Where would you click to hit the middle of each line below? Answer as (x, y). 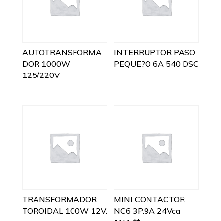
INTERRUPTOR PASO (155, 52)
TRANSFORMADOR (59, 199)
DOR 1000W (46, 63)
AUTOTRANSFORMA (62, 52)
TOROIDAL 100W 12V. (64, 210)
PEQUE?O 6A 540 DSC (157, 63)
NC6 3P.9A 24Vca (147, 210)
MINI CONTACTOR (150, 199)
